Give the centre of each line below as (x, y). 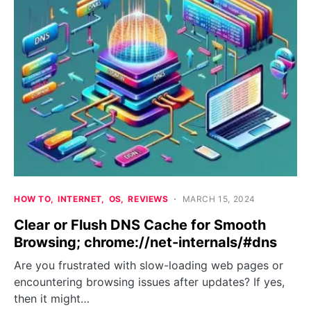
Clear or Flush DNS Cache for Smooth (140, 225)
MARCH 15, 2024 (219, 199)
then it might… (52, 298)
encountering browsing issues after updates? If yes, (149, 281)
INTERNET (80, 199)
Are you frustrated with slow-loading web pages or (149, 265)
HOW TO (33, 199)
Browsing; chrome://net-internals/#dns (145, 242)
